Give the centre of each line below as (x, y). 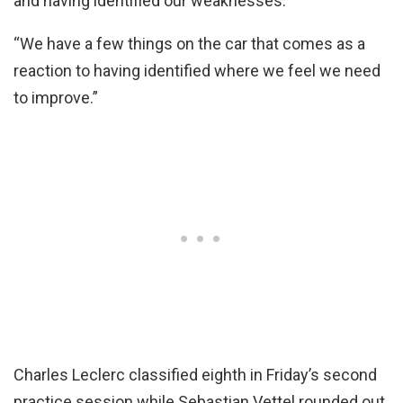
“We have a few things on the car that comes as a (189, 43)
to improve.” (56, 97)
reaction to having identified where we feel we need (197, 70)
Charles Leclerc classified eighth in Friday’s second (195, 374)
